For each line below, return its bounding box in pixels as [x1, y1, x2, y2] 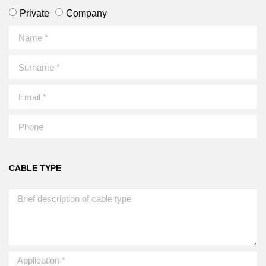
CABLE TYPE [9, 163, 61, 173]
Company [66, 8, 107, 18]
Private [20, 8, 49, 18]
